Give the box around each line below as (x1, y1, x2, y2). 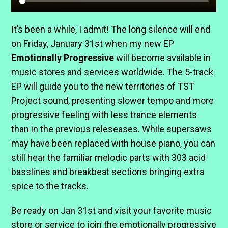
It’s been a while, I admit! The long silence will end (11, 23, 211, 35)
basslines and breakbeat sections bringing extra (11, 166, 205, 177)
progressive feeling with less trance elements (11, 109, 197, 120)
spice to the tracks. (11, 180, 89, 191)
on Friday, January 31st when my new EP (11, 38, 175, 49)
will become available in (116, 52, 211, 63)
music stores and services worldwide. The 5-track (11, 66, 214, 77)
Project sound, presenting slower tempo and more (11, 95, 214, 106)
